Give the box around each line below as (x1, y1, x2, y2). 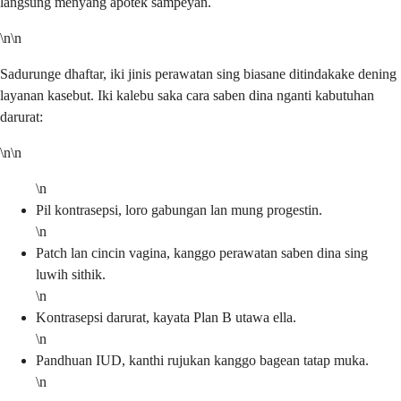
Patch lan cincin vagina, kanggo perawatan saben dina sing (36, 244, 368, 260)
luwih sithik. (36, 266, 106, 282)
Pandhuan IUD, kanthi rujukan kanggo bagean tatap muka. (36, 352, 369, 368)
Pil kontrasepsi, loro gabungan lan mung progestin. (36, 201, 322, 218)
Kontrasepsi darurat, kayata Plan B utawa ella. (36, 309, 296, 325)
